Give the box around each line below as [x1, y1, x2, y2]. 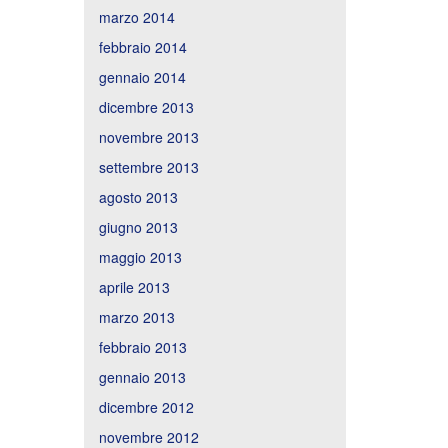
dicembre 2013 [98, 96, 194, 117]
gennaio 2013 [98, 366, 186, 387]
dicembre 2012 [98, 396, 194, 417]
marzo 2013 [98, 306, 175, 327]
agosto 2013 [98, 186, 178, 207]
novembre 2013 [98, 126, 199, 147]
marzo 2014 [98, 6, 175, 27]
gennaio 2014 [98, 66, 186, 87]
